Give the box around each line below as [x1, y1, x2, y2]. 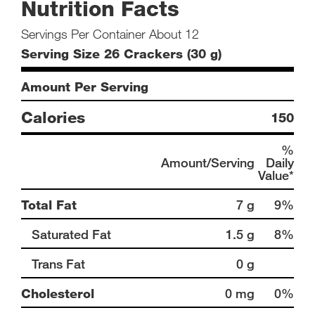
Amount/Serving [161, 155, 255, 170]
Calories [21, 108, 85, 127]
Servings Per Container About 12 [21, 26, 199, 41]
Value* [258, 167, 294, 183]
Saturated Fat [32, 226, 111, 242]
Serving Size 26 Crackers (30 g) [21, 46, 221, 61]
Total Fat [21, 197, 77, 212]
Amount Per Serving [21, 79, 148, 94]
